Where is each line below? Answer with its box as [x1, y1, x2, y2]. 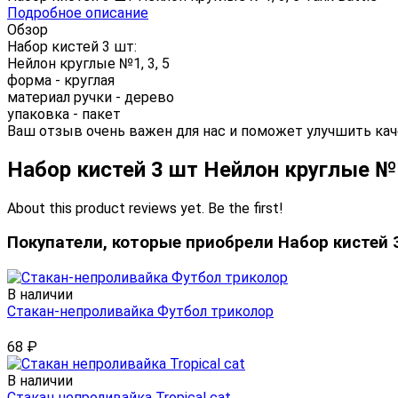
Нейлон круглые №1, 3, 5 [7, 54, 170, 72]
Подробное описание [7, 4, 148, 21]
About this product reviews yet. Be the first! [7, 199, 283, 217]
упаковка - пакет [7, 105, 121, 123]
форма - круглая [7, 71, 115, 89]
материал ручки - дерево [7, 88, 174, 106]
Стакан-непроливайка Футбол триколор [7, 303, 274, 321]
